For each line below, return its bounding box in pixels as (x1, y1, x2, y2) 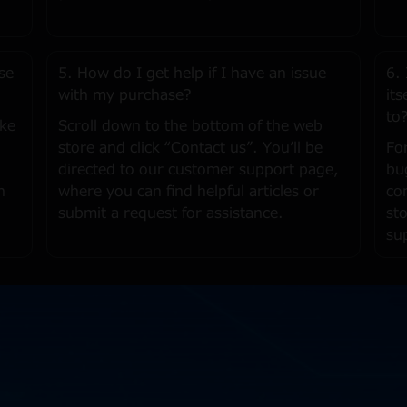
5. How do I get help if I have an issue (57, 63, 326, 84)
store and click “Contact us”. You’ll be (57, 137, 323, 159)
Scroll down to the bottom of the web (57, 115, 323, 137)
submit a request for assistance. (57, 203, 283, 224)
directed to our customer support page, (57, 159, 339, 181)
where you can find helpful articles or (57, 181, 319, 203)
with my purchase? (57, 84, 192, 106)
